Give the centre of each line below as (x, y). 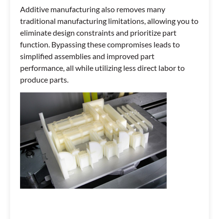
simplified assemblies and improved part (87, 56)
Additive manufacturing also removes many (93, 9)
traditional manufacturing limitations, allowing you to (109, 21)
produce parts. (44, 79)
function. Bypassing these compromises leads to (100, 44)
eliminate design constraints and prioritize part (98, 32)
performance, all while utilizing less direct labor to (102, 67)
